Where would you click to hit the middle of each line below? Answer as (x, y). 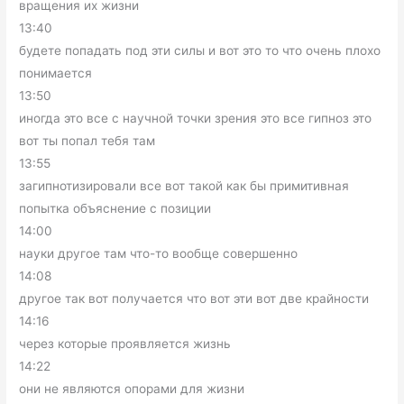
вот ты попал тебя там (87, 141)
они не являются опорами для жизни (132, 389)
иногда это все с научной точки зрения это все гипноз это (196, 119)
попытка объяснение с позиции (115, 209)
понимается (56, 73)
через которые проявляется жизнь (125, 344)
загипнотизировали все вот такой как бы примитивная (184, 186)
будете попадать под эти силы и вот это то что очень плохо (200, 51)
